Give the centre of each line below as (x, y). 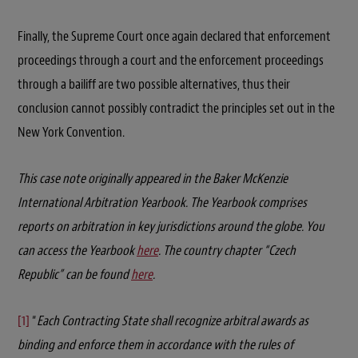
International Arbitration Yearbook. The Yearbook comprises (162, 202)
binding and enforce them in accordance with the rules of (155, 345)
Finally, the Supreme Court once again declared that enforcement (174, 36)
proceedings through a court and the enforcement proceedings (171, 60)
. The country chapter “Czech (227, 250)
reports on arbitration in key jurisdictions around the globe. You (171, 226)
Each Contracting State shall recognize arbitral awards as (173, 321)
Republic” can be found (74, 274)
